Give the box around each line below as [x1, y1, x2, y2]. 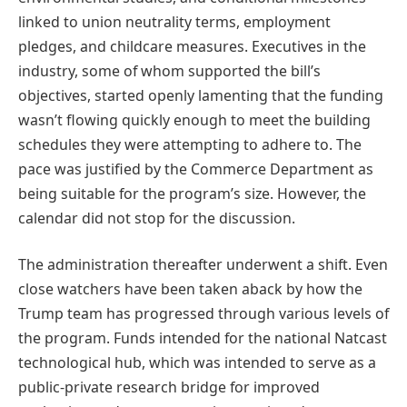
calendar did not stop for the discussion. [18, 207, 295, 228]
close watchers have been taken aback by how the [18, 279, 362, 300]
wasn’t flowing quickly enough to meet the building [18, 109, 371, 130]
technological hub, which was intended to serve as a [18, 352, 376, 373]
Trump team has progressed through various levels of [18, 303, 389, 324]
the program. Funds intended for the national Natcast [18, 328, 387, 349]
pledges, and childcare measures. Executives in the [18, 35, 366, 56]
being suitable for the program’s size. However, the [18, 183, 366, 203]
